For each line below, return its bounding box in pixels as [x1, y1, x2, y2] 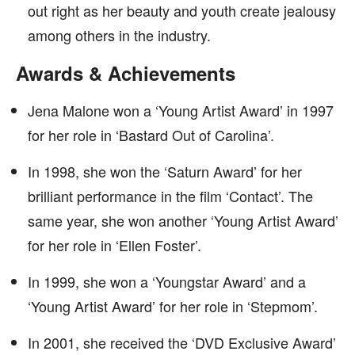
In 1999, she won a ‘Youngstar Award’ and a [28, 271, 306, 292]
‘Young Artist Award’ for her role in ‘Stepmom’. [28, 296, 318, 316]
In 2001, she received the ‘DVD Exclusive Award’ [28, 332, 336, 353]
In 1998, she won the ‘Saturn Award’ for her [28, 161, 302, 181]
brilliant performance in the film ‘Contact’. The [28, 185, 313, 206]
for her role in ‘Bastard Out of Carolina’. [28, 124, 274, 145]
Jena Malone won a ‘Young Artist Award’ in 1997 [28, 100, 334, 120]
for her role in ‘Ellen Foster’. [28, 235, 201, 255]
